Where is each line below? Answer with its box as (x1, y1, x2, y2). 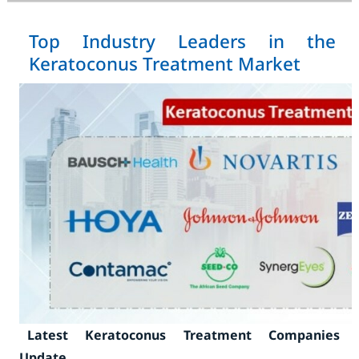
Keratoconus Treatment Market (28, 51, 301, 76)
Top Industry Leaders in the (28, 29, 337, 54)
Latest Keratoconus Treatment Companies (26, 326, 341, 344)
